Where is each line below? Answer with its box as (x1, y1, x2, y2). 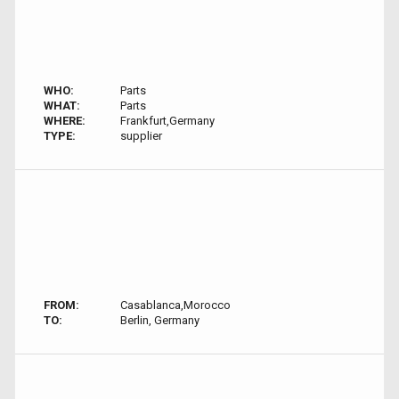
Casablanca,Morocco (119, 298, 231, 312)
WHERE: (44, 114, 85, 127)
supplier (119, 129, 162, 142)
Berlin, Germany (119, 313, 199, 327)
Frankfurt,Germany (119, 114, 215, 127)
